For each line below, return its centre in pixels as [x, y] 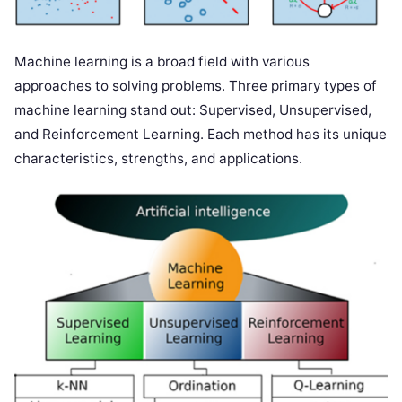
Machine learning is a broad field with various [162, 62]
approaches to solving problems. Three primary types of [196, 86]
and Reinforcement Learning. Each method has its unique [201, 135]
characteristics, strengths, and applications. [158, 159]
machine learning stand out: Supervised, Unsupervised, [193, 110]
